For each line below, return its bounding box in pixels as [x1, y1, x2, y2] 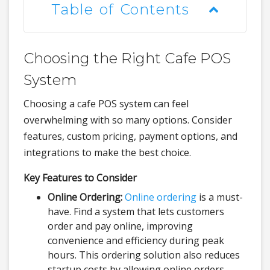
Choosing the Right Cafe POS [24, 49, 231, 67]
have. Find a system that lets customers [48, 205, 224, 219]
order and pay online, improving [48, 219, 193, 233]
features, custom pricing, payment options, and [24, 130, 237, 143]
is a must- [196, 190, 243, 204]
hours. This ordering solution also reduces [48, 248, 240, 262]
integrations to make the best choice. [24, 146, 191, 160]
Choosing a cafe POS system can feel [24, 97, 189, 111]
